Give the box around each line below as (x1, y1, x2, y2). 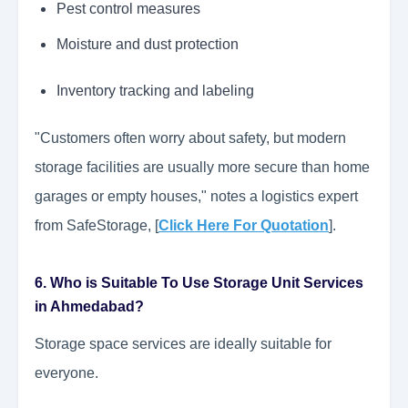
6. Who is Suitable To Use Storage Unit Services (35, 275, 363, 291)
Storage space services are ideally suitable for (35, 336, 331, 352)
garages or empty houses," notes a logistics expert (35, 189, 358, 205)
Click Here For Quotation (158, 218, 329, 234)
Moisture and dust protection (56, 36, 239, 53)
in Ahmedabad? (35, 299, 144, 315)
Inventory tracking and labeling (56, 83, 254, 99)
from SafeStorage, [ (35, 218, 158, 234)
